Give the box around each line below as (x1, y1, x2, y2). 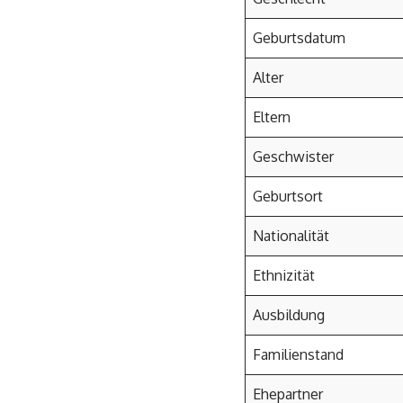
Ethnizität (253, 266, 315, 284)
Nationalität (253, 227, 329, 245)
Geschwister (253, 148, 334, 166)
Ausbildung (253, 306, 325, 324)
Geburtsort (253, 187, 323, 205)
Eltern (253, 108, 291, 126)
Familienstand (253, 345, 344, 363)
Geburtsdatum (253, 29, 345, 47)
